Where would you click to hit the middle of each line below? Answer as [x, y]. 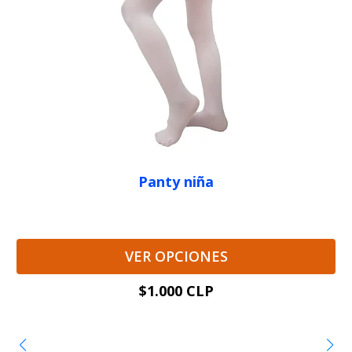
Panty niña [176, 181]
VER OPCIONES [176, 256]
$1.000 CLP [176, 291]
